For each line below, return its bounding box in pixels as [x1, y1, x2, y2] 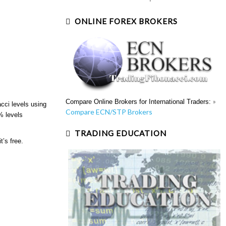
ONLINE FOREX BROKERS [74, 17, 178, 26]
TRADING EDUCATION [74, 128, 166, 138]
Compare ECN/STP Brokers [65, 107, 152, 116]
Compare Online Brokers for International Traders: [65, 97, 213, 105]
